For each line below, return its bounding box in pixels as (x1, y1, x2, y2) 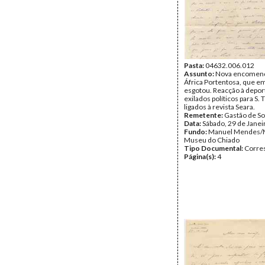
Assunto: (184, 69, 215, 78)
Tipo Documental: (184, 144, 244, 153)
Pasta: (184, 61, 205, 70)
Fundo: (184, 127, 208, 136)
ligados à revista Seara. (184, 102, 255, 111)
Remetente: (184, 111, 224, 119)
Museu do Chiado (184, 135, 240, 144)
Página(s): (184, 152, 217, 161)
